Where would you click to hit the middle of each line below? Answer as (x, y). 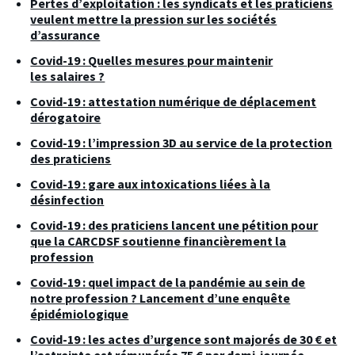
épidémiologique (80, 313)
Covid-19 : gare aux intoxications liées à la (151, 183)
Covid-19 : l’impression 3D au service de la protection (181, 142)
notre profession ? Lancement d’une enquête (160, 298)
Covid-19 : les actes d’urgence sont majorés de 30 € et (184, 339)
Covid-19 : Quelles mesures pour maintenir (152, 60)
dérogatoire (66, 117)
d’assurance (65, 34)
